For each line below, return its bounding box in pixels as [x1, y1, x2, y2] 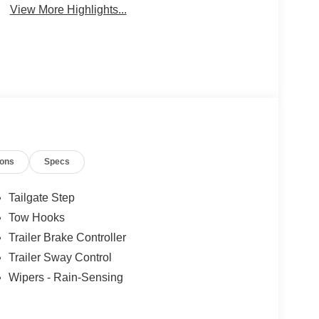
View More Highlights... [9, 3, 127, 16]
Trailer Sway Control [8, 251, 112, 264]
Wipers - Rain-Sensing [8, 271, 123, 284]
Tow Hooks [8, 211, 65, 224]
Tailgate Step [8, 192, 75, 204]
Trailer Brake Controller [8, 231, 126, 244]
